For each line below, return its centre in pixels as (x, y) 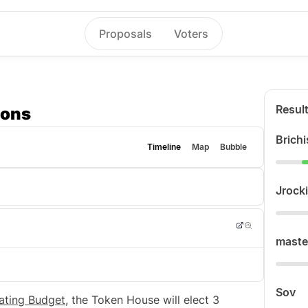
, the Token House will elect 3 (142, 300)
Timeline (164, 147)
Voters (191, 34)
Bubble (233, 147)
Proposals (126, 34)
